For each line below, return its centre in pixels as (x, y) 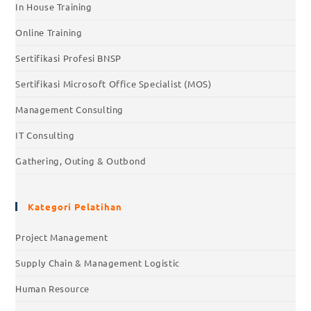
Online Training (49, 33)
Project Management (62, 237)
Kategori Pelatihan (75, 207)
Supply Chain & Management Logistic (98, 263)
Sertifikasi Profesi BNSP (68, 58)
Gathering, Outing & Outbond (81, 161)
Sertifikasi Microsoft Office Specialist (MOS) (114, 84)
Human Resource (52, 289)
